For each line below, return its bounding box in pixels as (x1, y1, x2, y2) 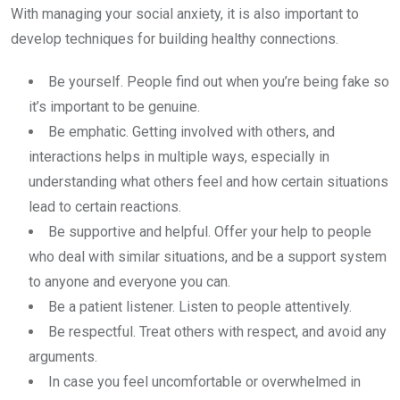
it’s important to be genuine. (29, 98, 200, 116)
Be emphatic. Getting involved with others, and (48, 123, 335, 141)
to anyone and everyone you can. (29, 273, 230, 291)
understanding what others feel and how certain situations (29, 173, 388, 191)
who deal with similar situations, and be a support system (29, 248, 387, 266)
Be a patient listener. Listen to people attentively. (48, 298, 352, 316)
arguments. (29, 348, 97, 366)
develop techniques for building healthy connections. (11, 30, 338, 48)
